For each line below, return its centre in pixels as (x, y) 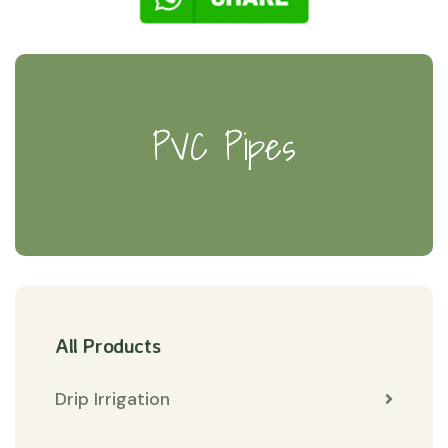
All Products (108, 345)
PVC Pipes (224, 146)
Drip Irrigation (112, 398)
